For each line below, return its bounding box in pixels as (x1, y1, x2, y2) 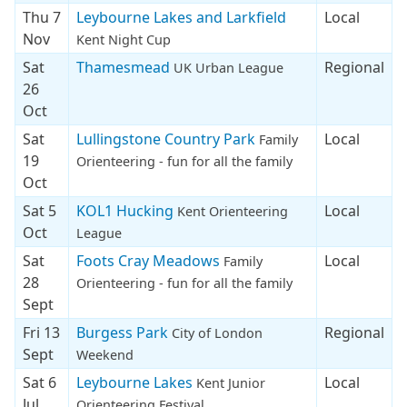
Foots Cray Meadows (76, 250, 223, 271)
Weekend (76, 345, 134, 363)
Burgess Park (76, 322, 172, 342)
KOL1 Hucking (76, 200, 177, 221)
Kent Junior (196, 373, 265, 392)
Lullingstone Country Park (76, 128, 259, 149)
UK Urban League (174, 58, 283, 76)
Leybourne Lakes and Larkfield (76, 6, 286, 27)
